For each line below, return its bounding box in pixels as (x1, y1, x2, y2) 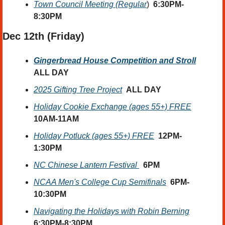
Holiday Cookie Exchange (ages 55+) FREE (34, 102, 191, 111)
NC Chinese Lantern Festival (34, 160, 139, 169)
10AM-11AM (34, 114, 79, 123)
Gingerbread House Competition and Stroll (34, 56, 196, 65)
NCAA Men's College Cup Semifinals (34, 177, 166, 186)
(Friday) (44, 30, 87, 42)
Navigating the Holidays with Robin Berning (34, 206, 189, 215)
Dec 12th (3, 30, 44, 42)
